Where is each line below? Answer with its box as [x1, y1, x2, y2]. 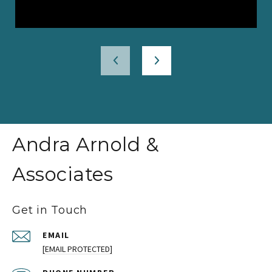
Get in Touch [12, 203, 87, 217]
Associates [12, 162, 113, 186]
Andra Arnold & [12, 132, 158, 156]
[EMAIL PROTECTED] [42, 243, 112, 254]
